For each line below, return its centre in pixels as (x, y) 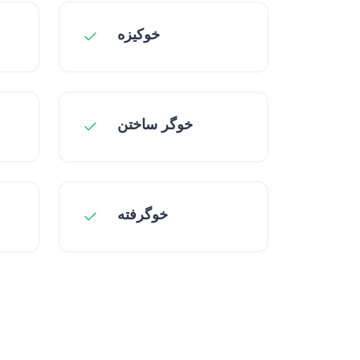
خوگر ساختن (155, 124)
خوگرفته (143, 214)
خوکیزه (139, 34)
